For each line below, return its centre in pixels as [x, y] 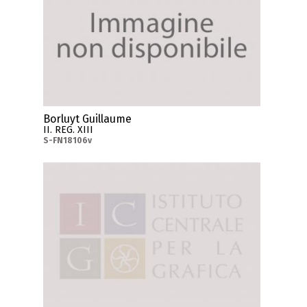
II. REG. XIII [69, 130]
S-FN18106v [68, 141]
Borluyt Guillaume [88, 119]
